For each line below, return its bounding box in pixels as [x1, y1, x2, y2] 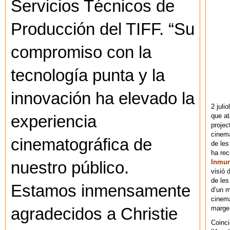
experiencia [11, 112, 97, 131]
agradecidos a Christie [11, 205, 178, 224]
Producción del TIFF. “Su [11, 20, 195, 39]
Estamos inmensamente [11, 182, 190, 201]
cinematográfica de [11, 136, 152, 155]
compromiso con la [11, 43, 151, 62]
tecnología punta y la [11, 66, 165, 85]
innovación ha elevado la [11, 89, 195, 108]
